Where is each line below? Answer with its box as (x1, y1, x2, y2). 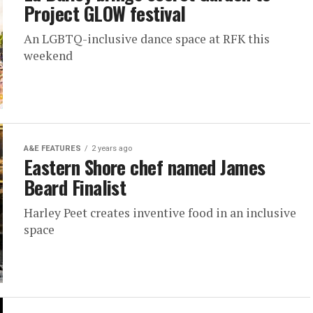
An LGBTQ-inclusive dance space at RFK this (24, 31, 270, 47)
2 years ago (92, 144, 132, 153)
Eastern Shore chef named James (24, 153, 265, 181)
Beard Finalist (24, 173, 126, 201)
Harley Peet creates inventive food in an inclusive (24, 205, 296, 221)
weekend (24, 48, 73, 64)
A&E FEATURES (24, 144, 81, 153)
